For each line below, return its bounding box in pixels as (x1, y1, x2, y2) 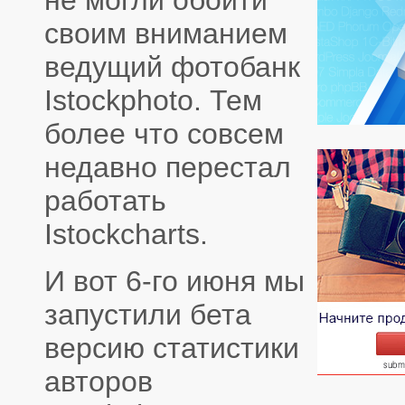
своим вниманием (44, 17, 287, 51)
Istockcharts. (44, 218, 208, 251)
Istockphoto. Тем (44, 84, 262, 118)
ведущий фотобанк (44, 51, 300, 84)
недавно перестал (44, 151, 291, 184)
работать (44, 184, 166, 218)
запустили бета (44, 297, 251, 331)
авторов (44, 364, 153, 398)
